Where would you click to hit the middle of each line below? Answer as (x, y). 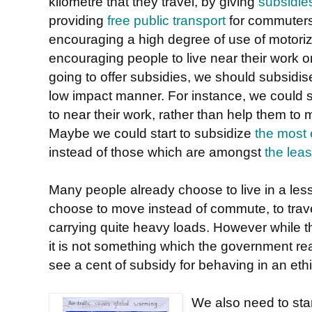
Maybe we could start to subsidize (152, 133)
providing (78, 20)
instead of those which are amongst (157, 151)
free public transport (166, 20)
